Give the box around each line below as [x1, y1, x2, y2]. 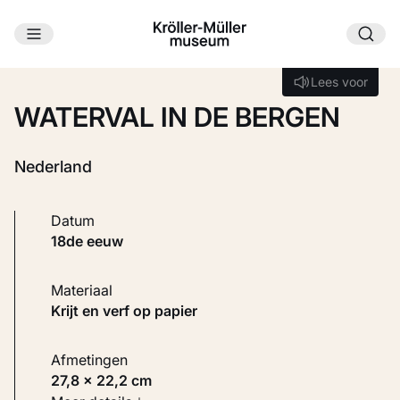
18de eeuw [57, 232, 123, 251]
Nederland [14, 157, 92, 177]
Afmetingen [61, 351, 128, 370]
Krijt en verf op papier [61, 302, 197, 321]
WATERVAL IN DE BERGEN [14, 101, 340, 134]
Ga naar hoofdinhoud [50, 41, 196, 59]
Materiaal [63, 281, 112, 300]
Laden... [163, 68, 215, 88]
